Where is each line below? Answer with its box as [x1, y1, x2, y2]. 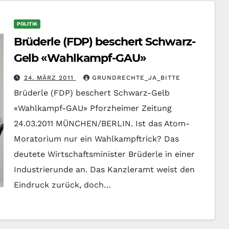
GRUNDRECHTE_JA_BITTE [91, 74, 180, 81]
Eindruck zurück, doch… [13, 180, 111, 190]
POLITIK [16, 21, 37, 27]
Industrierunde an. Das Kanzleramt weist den [13, 165, 195, 174]
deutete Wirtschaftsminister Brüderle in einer [13, 149, 195, 159]
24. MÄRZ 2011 [24, 74, 76, 81]
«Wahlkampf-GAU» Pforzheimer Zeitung [13, 103, 172, 113]
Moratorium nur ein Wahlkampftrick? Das [13, 134, 179, 144]
